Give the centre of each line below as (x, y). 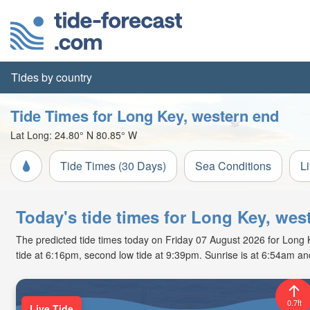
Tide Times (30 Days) (113, 166)
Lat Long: (33, 135)
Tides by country (52, 77)
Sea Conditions (233, 166)
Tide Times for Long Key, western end (145, 116)
